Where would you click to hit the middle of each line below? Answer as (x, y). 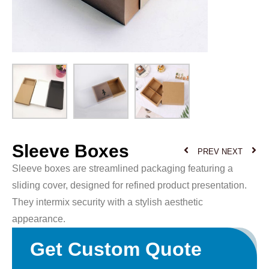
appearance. (39, 219)
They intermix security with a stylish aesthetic (107, 202)
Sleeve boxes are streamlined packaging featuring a (122, 169)
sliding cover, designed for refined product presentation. (129, 186)
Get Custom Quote (116, 249)
